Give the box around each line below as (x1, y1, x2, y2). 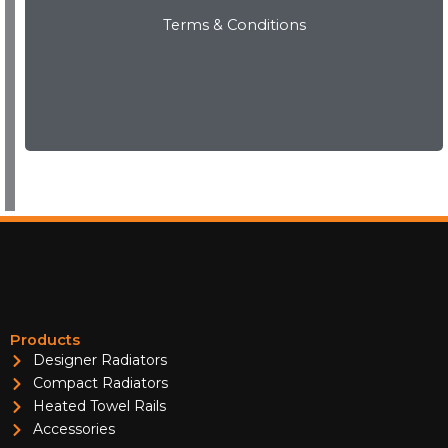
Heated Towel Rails (32, 397, 166, 415)
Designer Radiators (32, 351, 167, 369)
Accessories (32, 420, 115, 438)
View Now (197, 16, 271, 35)
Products (10, 331, 80, 349)
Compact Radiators (32, 374, 168, 392)
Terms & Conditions (162, 16, 306, 35)
